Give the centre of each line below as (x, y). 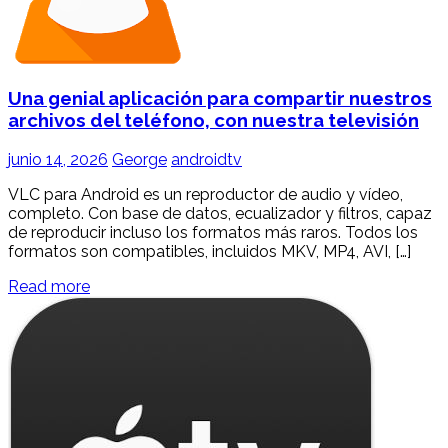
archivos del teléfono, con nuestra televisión (213, 119)
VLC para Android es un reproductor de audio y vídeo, (205, 194)
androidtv (206, 159)
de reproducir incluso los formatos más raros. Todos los (213, 232)
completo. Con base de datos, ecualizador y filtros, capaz (220, 213)
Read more (49, 286)
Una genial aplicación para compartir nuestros (220, 97)
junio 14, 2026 (58, 159)
